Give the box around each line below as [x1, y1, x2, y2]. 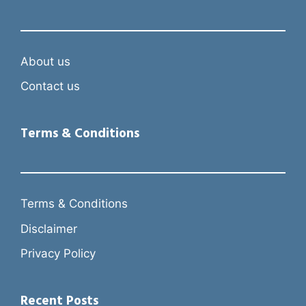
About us [20, 54, 70, 68]
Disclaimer [20, 221, 77, 236]
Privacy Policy [20, 247, 96, 261]
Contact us [20, 79, 80, 94]
